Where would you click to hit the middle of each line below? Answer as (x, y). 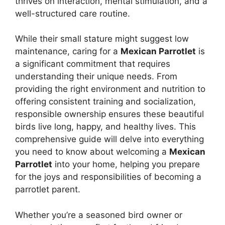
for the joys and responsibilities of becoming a (108, 177)
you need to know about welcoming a (92, 152)
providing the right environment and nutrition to (110, 89)
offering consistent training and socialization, (105, 102)
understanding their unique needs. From (96, 77)
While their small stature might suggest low (102, 39)
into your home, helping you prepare (126, 164)
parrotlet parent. (48, 190)
